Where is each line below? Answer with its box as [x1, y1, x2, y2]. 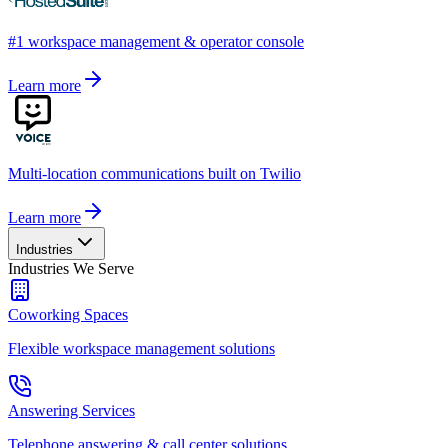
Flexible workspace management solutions [8, 339, 275, 357]
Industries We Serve [8, 259, 134, 277]
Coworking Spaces [8, 305, 128, 323]
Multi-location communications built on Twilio [8, 164, 301, 182]
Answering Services [8, 401, 135, 419]
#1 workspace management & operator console [8, 32, 304, 50]
